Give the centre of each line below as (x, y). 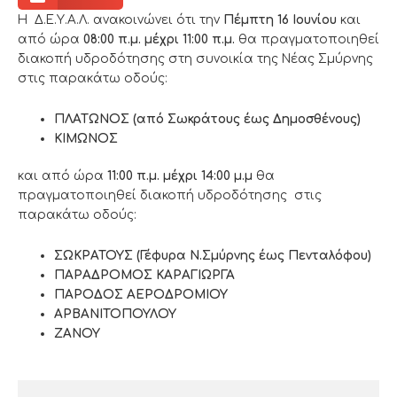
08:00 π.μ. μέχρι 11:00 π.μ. (161, 39)
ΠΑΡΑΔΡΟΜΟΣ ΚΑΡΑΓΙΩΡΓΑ (145, 276)
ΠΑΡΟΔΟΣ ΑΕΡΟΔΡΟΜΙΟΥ (141, 295)
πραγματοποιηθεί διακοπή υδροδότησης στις (170, 196)
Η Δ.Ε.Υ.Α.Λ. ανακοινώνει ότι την (121, 19)
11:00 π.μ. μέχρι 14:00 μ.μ (182, 176)
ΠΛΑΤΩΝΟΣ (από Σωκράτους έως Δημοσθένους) (208, 119)
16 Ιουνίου (309, 19)
